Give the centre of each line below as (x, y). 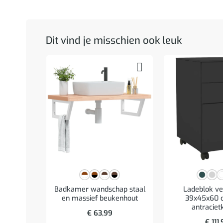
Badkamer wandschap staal (100, 190)
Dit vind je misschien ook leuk (114, 41)
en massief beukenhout (100, 199)
